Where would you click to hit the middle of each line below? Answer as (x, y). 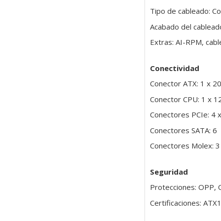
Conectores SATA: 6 (183, 130)
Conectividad (174, 68)
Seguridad (169, 171)
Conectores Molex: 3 (185, 146)
